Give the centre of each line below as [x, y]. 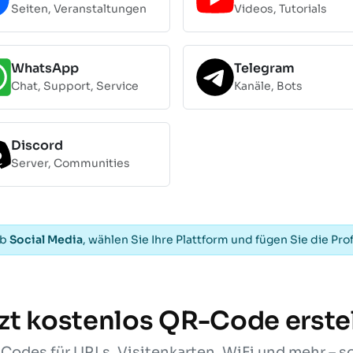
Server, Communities [71, 163]
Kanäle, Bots [268, 86]
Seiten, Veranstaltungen [79, 9]
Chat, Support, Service [75, 86]
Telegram [264, 69]
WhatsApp [45, 69]
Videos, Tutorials [281, 9]
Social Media [46, 239]
